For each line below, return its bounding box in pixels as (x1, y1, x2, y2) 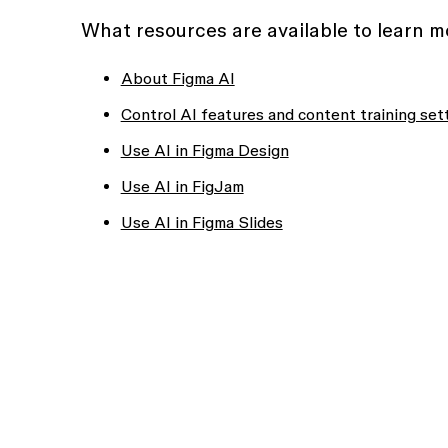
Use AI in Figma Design (120, 141, 289, 159)
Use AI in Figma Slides (120, 213, 283, 231)
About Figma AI (120, 69, 235, 87)
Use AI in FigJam (120, 177, 244, 195)
